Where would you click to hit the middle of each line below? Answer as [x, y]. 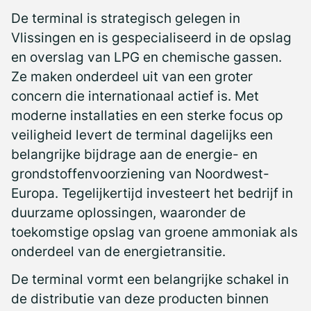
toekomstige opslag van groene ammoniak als [154, 232]
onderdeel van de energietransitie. [118, 251]
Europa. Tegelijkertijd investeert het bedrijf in [152, 193]
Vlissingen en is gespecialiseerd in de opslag [151, 37]
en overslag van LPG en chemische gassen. [146, 57]
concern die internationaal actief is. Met [135, 95]
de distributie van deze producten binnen [140, 298]
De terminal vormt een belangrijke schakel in [150, 279]
